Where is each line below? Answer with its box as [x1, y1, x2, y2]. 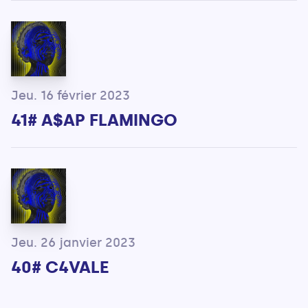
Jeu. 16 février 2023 [11, 88, 130, 104]
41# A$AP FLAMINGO [11, 110, 177, 131]
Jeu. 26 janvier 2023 [11, 235, 135, 251]
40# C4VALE [11, 257, 109, 278]
